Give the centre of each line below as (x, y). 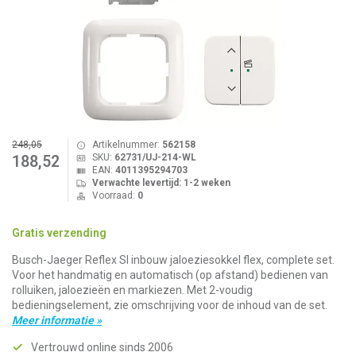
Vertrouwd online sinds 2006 (102, 347)
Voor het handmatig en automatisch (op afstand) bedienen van (170, 275)
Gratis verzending (59, 233)
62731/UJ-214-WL (155, 157)
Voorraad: (114, 195)
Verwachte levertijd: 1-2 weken (161, 183)
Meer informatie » (57, 320)
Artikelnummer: (127, 145)
